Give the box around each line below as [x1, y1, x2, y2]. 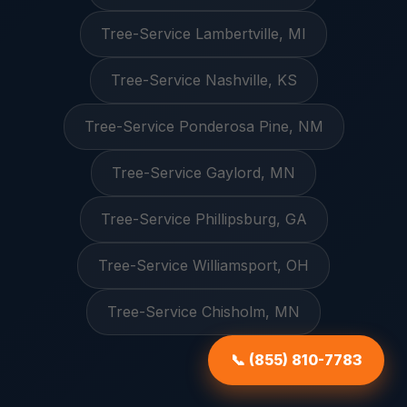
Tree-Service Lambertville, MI [101, 25, 306, 43]
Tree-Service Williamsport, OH [98, 256, 309, 274]
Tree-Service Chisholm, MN [107, 303, 300, 321]
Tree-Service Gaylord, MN [112, 164, 295, 182]
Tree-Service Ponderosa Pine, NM [84, 117, 323, 135]
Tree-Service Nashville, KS [110, 71, 297, 89]
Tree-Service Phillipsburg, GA [100, 210, 307, 228]
